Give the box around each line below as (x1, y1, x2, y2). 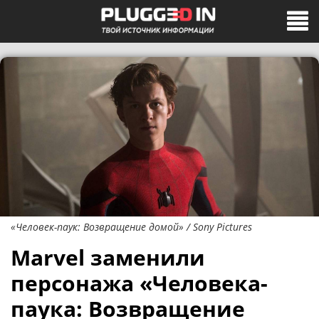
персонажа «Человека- (11, 268, 268, 298)
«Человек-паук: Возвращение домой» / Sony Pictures (11, 220, 252, 234)
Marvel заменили (11, 243, 205, 272)
